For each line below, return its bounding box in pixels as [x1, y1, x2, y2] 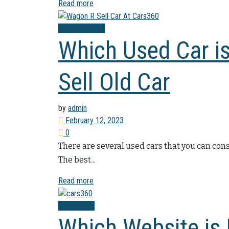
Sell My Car [58, 200, 95, 211]
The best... [58, 154, 96, 165]
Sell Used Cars [58, 23, 105, 33]
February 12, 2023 [63, 115, 124, 125]
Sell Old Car [58, 67, 170, 97]
